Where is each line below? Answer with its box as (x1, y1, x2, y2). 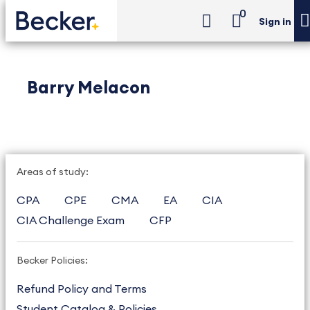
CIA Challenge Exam (17, 215, 125, 226)
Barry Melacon (27, 80, 150, 97)
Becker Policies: (17, 256, 88, 266)
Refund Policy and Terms (17, 284, 147, 295)
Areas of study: (17, 167, 89, 177)
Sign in (259, 17, 291, 28)
